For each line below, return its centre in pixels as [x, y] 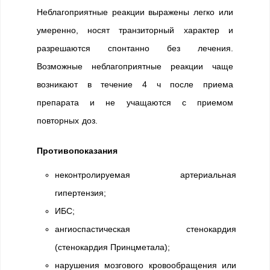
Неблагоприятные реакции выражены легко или [135, 12]
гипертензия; [80, 193]
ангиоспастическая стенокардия [146, 229]
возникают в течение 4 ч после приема [135, 84]
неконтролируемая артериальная [146, 175]
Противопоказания [77, 151]
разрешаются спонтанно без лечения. [135, 48]
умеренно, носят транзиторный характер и [135, 30]
